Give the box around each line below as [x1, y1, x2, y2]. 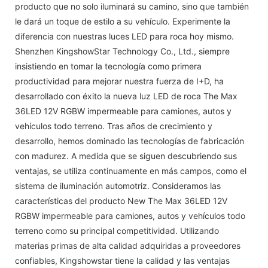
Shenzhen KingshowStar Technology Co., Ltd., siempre [15, 45, 230, 56]
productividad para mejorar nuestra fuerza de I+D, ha [15, 75, 224, 86]
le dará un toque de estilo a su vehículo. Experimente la [15, 16, 230, 26]
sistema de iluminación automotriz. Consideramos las [15, 180, 221, 191]
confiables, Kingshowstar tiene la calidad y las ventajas [15, 255, 230, 266]
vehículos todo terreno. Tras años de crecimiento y [15, 120, 212, 131]
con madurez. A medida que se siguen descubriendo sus [15, 150, 237, 161]
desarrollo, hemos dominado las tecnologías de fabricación [15, 135, 244, 146]
